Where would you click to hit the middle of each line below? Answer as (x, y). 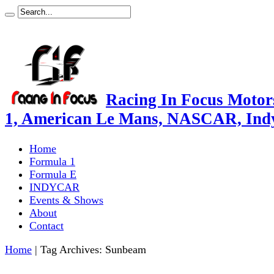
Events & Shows (66, 200)
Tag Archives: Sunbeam (93, 249)
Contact (46, 225)
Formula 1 (52, 161)
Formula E (53, 174)
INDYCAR (54, 187)
